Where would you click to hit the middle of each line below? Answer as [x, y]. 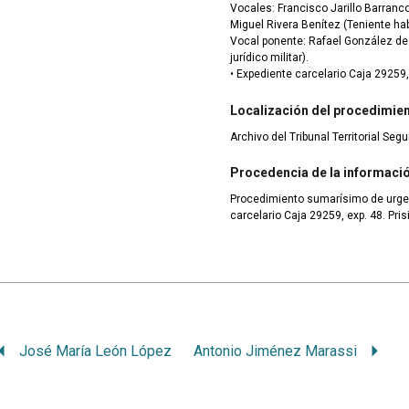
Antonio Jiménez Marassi [276, 351]
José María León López [96, 351]
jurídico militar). [269, 58]
